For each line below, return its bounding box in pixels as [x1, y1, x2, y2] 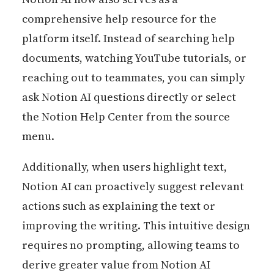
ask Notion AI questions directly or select [21, 89, 236, 105]
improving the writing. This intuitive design [21, 217, 250, 233]
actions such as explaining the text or [21, 198, 215, 213]
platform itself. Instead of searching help [21, 30, 235, 46]
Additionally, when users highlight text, [21, 158, 227, 174]
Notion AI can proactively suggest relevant [21, 178, 244, 194]
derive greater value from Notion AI [21, 256, 210, 272]
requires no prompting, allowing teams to [21, 237, 240, 253]
